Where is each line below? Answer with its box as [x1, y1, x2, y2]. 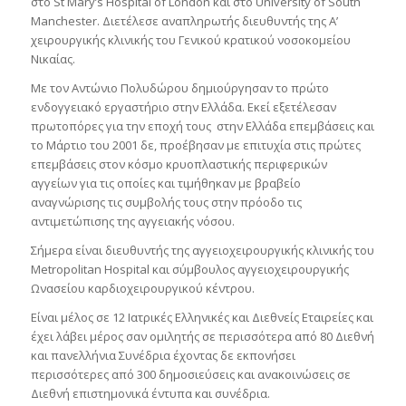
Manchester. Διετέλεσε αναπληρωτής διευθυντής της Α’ [30, 13, 338, 30]
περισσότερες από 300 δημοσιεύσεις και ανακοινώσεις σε [30, 366, 351, 383]
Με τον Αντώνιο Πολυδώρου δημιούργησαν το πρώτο [30, 80, 329, 97]
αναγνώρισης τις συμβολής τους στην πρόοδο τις [30, 194, 302, 211]
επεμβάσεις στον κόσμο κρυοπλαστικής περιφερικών [30, 156, 327, 173]
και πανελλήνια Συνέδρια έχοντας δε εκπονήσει [30, 347, 295, 364]
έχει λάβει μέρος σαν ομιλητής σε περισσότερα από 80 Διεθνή [30, 328, 374, 345]
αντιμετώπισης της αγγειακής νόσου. [30, 213, 235, 230]
